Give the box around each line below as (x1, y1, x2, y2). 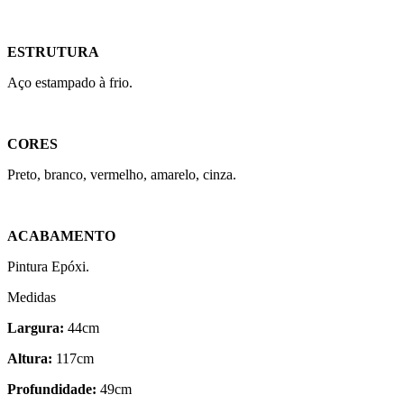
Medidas (7, 289, 56, 305)
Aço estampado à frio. (7, 74, 133, 90)
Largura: (7, 319, 68, 335)
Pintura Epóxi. (7, 258, 89, 274)
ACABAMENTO (7, 227, 115, 243)
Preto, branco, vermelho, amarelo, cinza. (7, 166, 236, 182)
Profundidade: (7, 381, 96, 397)
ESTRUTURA (7, 43, 99, 60)
